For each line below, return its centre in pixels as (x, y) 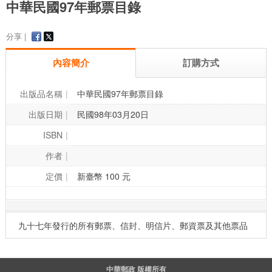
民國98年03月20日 (113, 114)
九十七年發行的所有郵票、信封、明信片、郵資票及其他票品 (133, 226)
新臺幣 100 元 (104, 176)
